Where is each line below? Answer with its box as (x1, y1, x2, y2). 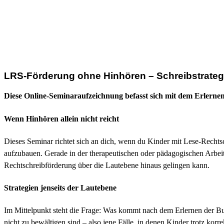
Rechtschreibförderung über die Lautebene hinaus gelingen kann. (4, 160, 209, 169)
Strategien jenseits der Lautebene (4, 183, 116, 192)
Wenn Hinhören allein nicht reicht (4, 114, 119, 123)
